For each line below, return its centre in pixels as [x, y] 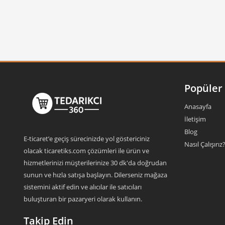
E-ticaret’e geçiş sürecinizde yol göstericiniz [87, 139]
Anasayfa [198, 106]
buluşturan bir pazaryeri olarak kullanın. [83, 199]
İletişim [195, 119]
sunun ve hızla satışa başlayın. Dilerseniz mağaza [95, 175]
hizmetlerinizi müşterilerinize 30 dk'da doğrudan [95, 163]
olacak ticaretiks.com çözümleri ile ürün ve [86, 151]
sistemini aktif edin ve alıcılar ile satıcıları [83, 187]
